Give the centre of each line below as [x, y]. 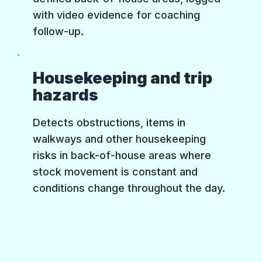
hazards [66, 95]
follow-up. [58, 31]
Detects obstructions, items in [109, 123]
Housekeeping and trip [123, 78]
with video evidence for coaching [117, 15]
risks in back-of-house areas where [122, 156]
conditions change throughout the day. [129, 188]
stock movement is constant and [116, 172]
